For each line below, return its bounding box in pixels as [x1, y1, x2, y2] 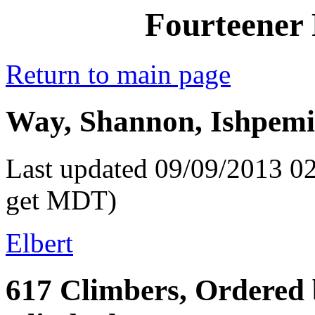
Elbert [6, 228, 73, 259]
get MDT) [6, 185, 117, 216]
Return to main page [6, 59, 231, 90]
